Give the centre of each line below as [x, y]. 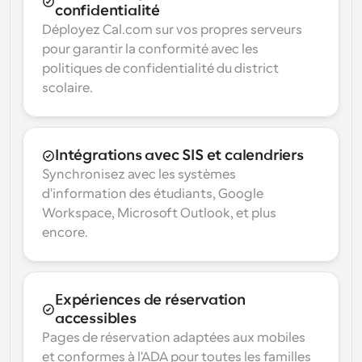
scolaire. [67, 88]
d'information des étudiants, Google [153, 194]
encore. [65, 233]
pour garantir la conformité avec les [150, 49]
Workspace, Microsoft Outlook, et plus [159, 213]
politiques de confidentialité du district [160, 69]
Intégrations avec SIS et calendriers [179, 155]
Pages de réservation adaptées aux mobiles [174, 338]
